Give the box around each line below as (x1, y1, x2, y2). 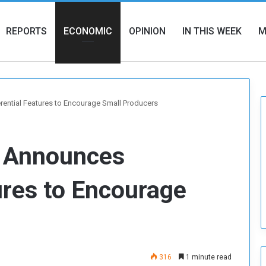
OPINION (129, 26, 166, 37)
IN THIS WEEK (182, 26, 242, 37)
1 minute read (184, 253, 232, 261)
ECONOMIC (64, 26, 112, 37)
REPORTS (6, 26, 47, 37)
